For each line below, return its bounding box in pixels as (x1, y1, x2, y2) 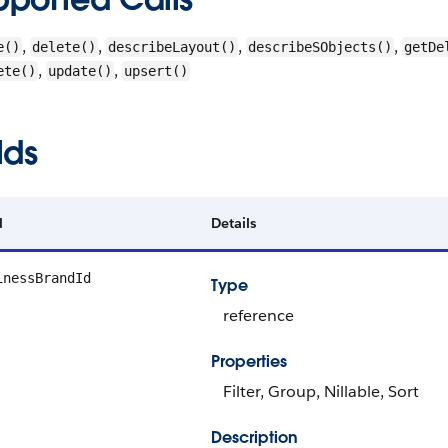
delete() (32, 39, 96, 55)
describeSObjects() (248, 39, 392, 55)
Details (211, 214, 256, 232)
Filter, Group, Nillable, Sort (223, 381, 419, 402)
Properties (211, 351, 287, 372)
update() (48, 63, 112, 79)
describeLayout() (108, 39, 236, 55)
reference (223, 305, 294, 326)
